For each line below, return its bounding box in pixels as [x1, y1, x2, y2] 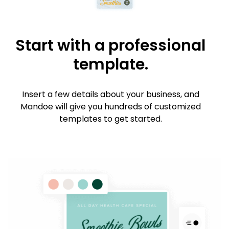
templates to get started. [59, 112, 162, 125]
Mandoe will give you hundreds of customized [20, 100, 201, 112]
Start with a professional [15, 34, 205, 56]
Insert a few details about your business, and [21, 88, 199, 100]
